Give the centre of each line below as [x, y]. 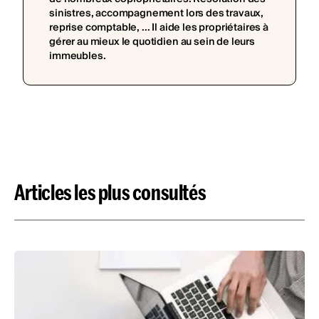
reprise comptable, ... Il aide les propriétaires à [159, 28]
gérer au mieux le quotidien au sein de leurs [152, 42]
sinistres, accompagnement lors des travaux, [157, 14]
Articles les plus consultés [110, 192]
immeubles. [78, 57]
